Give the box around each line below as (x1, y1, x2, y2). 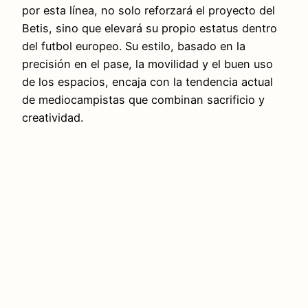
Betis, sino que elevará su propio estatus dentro (22, 21, 277, 35)
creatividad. (22, 110, 83, 124)
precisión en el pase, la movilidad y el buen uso (22, 56, 273, 71)
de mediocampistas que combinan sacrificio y (22, 92, 265, 107)
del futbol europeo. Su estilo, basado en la (22, 38, 245, 53)
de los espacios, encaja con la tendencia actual (22, 74, 273, 89)
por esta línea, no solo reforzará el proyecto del (22, 3, 275, 17)
